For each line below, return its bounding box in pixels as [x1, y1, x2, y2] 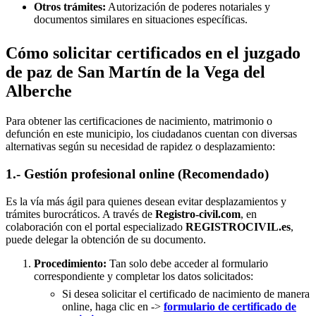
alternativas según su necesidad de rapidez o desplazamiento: [6, 140, 275, 153]
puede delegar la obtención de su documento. [6, 233, 206, 245]
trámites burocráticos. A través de [6, 207, 155, 220]
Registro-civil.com [155, 207, 241, 220]
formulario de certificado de [164, 300, 296, 312]
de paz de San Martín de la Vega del [6, 63, 265, 82]
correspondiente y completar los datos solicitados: [34, 269, 253, 282]
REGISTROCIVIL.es [186, 220, 291, 233]
